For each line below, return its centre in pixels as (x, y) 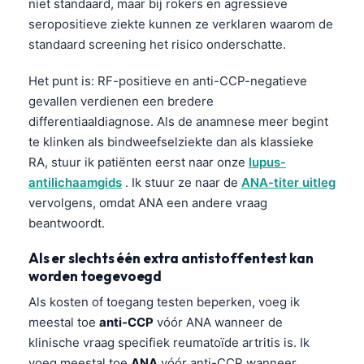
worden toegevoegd (95, 275)
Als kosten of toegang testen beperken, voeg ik (164, 301)
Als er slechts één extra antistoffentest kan (171, 258)
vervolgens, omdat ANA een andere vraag (148, 202)
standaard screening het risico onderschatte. (157, 44)
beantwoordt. (67, 223)
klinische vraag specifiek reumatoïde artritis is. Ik (169, 342)
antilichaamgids (75, 182)
